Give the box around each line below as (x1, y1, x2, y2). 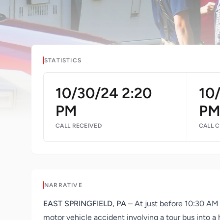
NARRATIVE (44, 182, 82, 189)
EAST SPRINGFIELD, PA (43, 199, 126, 208)
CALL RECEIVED (55, 122, 102, 129)
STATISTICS (44, 57, 82, 64)
